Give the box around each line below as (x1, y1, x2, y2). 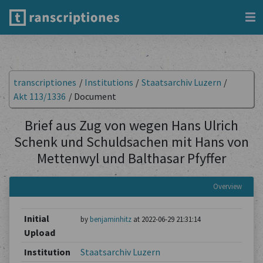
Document (73, 90, 116, 102)
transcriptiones (14, 76, 76, 88)
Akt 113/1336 (14, 90, 66, 102)
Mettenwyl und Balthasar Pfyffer (37, 149, 226, 167)
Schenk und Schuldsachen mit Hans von (14, 133, 249, 151)
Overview (213, 181, 242, 191)
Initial (23, 213, 49, 224)
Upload (23, 227, 55, 238)
